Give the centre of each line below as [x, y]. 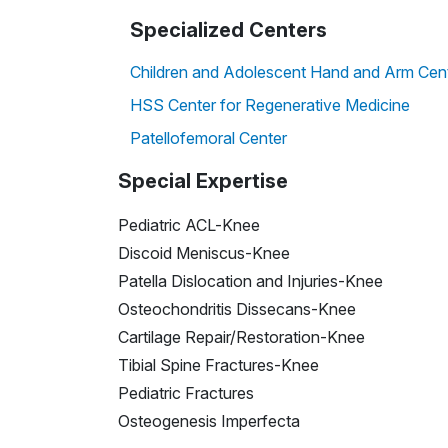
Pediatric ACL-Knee [189, 225]
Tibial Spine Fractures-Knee [218, 365]
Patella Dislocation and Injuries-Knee [250, 281]
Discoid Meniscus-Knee [204, 253]
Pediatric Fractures [186, 393]
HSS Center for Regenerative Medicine [270, 105]
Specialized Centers [228, 30]
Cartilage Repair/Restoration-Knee [241, 337]
